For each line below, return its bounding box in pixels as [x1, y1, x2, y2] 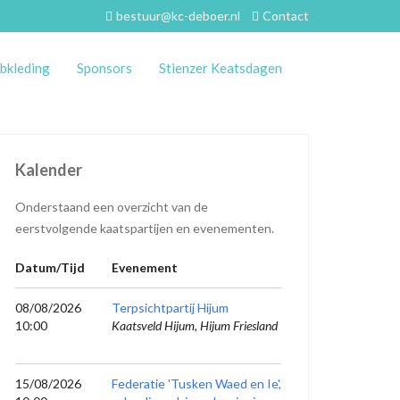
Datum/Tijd [15, 260, 85, 275]
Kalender [15, 160, 82, 179]
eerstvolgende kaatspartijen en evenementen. [15, 221, 274, 236]
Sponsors [77, 60, 132, 76]
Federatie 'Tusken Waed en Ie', [112, 376, 281, 391]
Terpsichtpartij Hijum [112, 300, 229, 315]
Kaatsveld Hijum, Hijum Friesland [112, 318, 278, 333]
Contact [262, 8, 309, 23]
